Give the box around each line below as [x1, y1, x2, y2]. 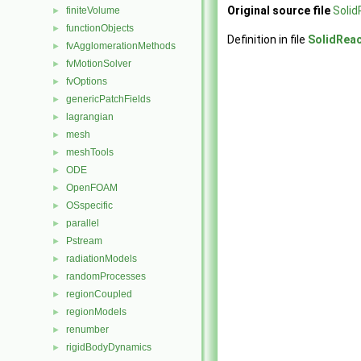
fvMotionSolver [66, 58, 131, 69]
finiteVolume [66, 5, 120, 16]
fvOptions [66, 76, 107, 87]
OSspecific [66, 200, 113, 211]
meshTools [66, 147, 114, 158]
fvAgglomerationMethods [66, 40, 176, 52]
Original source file [227, 4, 330, 18]
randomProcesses [66, 271, 146, 282]
